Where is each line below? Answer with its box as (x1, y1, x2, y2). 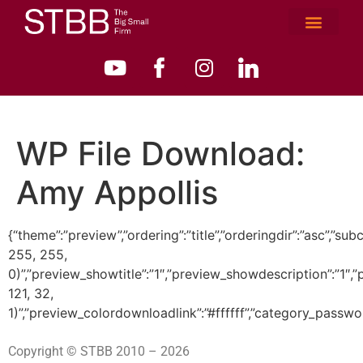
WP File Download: (16, 134, 305, 173)
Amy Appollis (16, 173, 218, 212)
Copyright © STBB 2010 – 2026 (8, 344, 190, 360)
